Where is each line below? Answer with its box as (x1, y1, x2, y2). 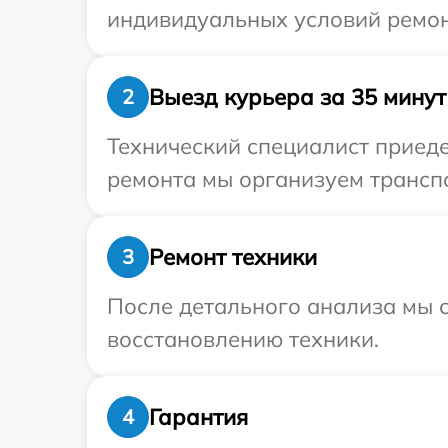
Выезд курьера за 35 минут (149, 82, 446, 111)
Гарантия (149, 402, 248, 431)
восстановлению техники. (107, 325, 379, 353)
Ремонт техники (149, 242, 317, 271)
